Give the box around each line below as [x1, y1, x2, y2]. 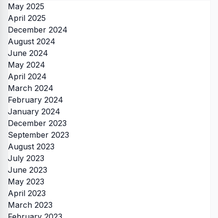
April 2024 [8, 72, 47, 82]
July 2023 [8, 153, 44, 163]
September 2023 [8, 130, 69, 140]
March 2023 [8, 200, 53, 210]
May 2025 [8, 1, 44, 12]
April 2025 [8, 13, 46, 23]
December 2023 [8, 118, 67, 128]
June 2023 [8, 165, 47, 175]
